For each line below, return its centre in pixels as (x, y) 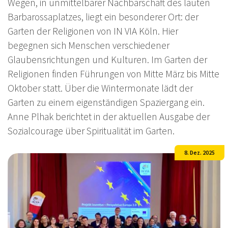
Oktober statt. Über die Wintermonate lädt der (100, 88)
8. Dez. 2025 (199, 153)
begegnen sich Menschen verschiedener (89, 46)
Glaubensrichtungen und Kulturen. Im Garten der (107, 60)
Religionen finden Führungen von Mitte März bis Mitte (113, 74)
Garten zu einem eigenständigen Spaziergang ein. (106, 103)
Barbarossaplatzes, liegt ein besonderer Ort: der (103, 17)
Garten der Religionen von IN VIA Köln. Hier (93, 31)
